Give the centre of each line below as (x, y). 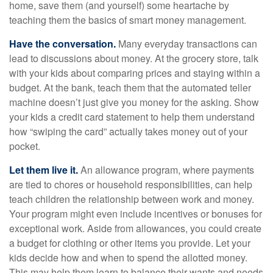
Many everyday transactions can (186, 44)
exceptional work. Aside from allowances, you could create (135, 228)
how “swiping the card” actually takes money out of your (128, 131)
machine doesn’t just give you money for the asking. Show (134, 102)
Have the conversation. (62, 44)
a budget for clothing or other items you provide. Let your (130, 243)
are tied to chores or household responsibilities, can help (131, 184)
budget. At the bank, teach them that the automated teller (130, 87)
